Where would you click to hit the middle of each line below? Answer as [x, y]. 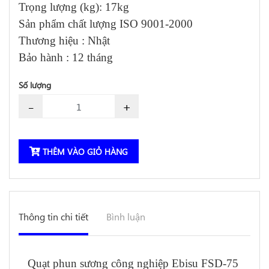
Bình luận [126, 216]
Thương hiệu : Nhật [64, 41]
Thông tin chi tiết [53, 216]
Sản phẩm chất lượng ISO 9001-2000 [106, 24]
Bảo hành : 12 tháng [66, 57]
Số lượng [35, 85]
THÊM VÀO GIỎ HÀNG [84, 152]
